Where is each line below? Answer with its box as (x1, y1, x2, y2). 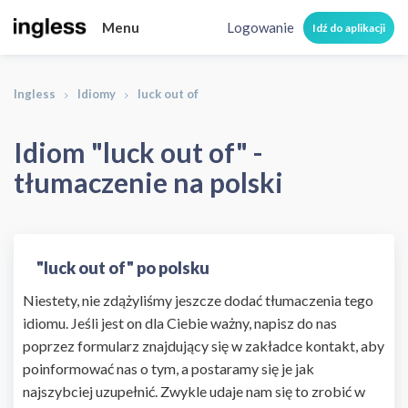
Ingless (14, 87, 56, 101)
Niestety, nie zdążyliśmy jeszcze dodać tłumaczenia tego (23, 291, 373, 309)
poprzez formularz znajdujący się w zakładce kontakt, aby (23, 336, 384, 354)
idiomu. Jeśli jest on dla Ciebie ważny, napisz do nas (23, 313, 337, 331)
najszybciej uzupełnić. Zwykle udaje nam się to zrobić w (23, 382, 365, 400)
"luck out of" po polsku (36, 258, 209, 278)
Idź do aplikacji (312, 20, 385, 35)
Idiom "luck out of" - (14, 136, 263, 168)
